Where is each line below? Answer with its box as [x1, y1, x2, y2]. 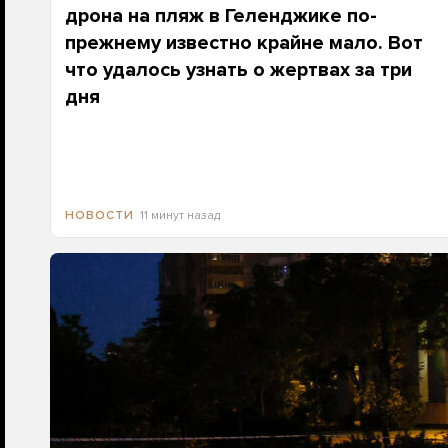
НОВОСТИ [64, 207, 134, 222]
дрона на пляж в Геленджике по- [64, 3, 377, 28]
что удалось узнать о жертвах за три [64, 57, 412, 82]
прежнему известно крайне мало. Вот [64, 30, 423, 55]
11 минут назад [139, 207, 220, 222]
